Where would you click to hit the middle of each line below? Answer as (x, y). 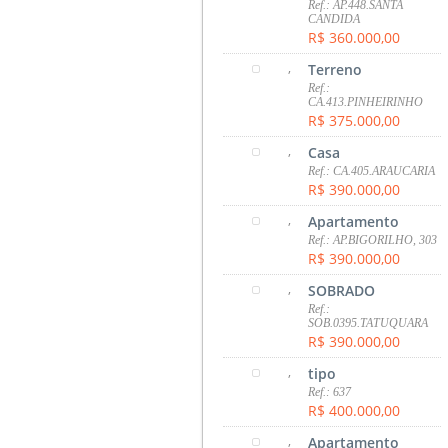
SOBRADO (342, 290)
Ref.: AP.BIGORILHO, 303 (373, 239)
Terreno (335, 69)
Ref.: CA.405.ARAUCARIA (372, 170)
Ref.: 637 (330, 391)
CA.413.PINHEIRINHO (366, 101)
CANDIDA (334, 18)
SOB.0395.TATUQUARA (368, 322)
